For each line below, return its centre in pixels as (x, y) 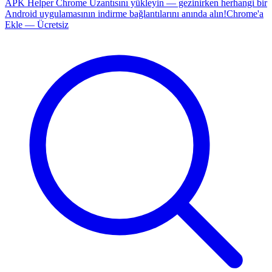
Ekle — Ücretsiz (37, 25)
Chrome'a (245, 14)
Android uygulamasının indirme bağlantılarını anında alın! (116, 14)
